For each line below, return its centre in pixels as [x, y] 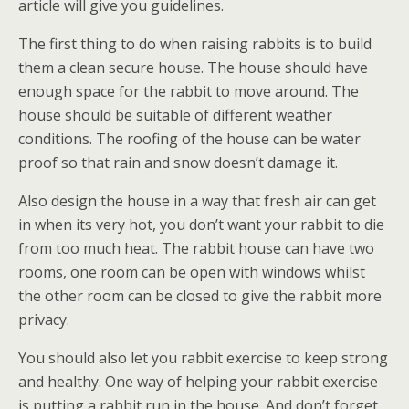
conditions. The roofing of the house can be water [189, 139]
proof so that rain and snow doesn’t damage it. [178, 163]
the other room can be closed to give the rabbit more [200, 296]
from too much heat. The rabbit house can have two [196, 248]
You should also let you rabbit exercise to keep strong [203, 358]
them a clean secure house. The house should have [193, 68]
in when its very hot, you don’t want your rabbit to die [201, 225]
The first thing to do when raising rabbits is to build [195, 44]
